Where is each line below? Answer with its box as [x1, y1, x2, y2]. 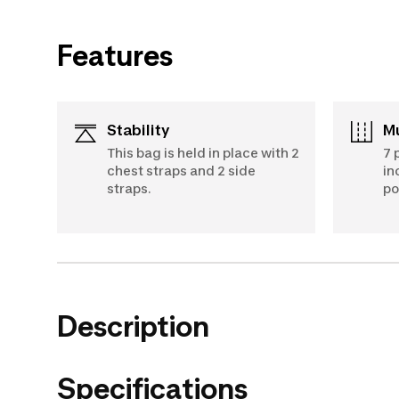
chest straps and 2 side [107, 162, 256, 178]
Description [57, 308, 209, 344]
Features [57, 37, 173, 73]
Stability [117, 120, 169, 139]
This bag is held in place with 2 [107, 144, 299, 160]
